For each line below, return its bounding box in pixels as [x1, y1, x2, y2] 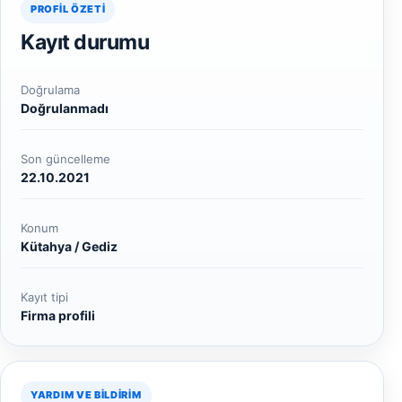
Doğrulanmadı [21, 100, 109, 116]
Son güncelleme [21, 152, 110, 166]
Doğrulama [21, 83, 80, 97]
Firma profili [21, 308, 95, 323]
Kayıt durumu [21, 30, 149, 55]
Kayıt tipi [21, 290, 68, 304]
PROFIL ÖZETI [31, 3, 106, 15]
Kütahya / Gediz [21, 239, 118, 254]
